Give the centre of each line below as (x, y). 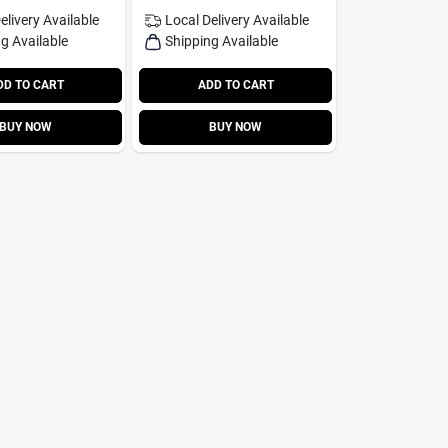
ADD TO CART (235, 85)
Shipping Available (222, 40)
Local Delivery (208, 19)
